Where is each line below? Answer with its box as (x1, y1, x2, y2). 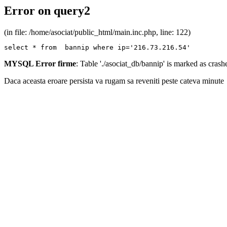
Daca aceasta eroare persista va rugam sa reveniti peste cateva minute (4, 76, 224, 85)
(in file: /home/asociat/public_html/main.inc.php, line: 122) (4, 27, 191, 36)
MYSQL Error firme (4, 59, 76, 68)
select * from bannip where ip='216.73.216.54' (4, 43, 191, 51)
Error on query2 (4, 4, 90, 17)
